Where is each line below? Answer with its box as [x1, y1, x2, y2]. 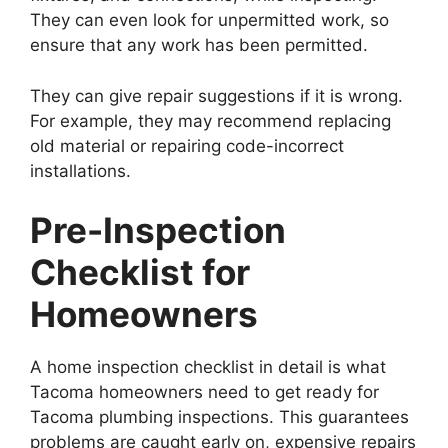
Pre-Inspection [30, 209, 286, 251]
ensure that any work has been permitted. [30, 35, 368, 55]
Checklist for [30, 251, 250, 293]
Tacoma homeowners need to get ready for [30, 382, 379, 402]
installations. [30, 160, 131, 181]
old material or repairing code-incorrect [30, 135, 344, 156]
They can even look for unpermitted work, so [30, 10, 389, 30]
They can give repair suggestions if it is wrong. [30, 85, 403, 106]
